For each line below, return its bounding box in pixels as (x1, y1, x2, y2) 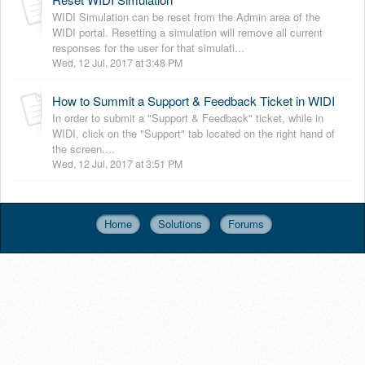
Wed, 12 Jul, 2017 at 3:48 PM (52, 55, 182, 70)
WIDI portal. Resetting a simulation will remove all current (52, 24, 323, 40)
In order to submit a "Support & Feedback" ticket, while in (52, 109, 323, 125)
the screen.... (52, 140, 115, 156)
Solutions (158, 215, 202, 231)
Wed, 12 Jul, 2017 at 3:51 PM (52, 156, 182, 171)
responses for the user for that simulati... (52, 39, 244, 55)
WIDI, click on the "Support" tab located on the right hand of (52, 125, 335, 141)
